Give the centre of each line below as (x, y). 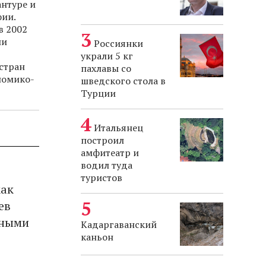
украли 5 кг (107, 56)
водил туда (107, 165)
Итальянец (118, 128)
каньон (97, 237)
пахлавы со (106, 69)
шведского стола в (123, 81)
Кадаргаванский (119, 225)
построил (102, 140)
